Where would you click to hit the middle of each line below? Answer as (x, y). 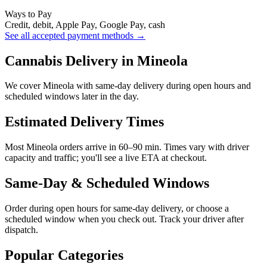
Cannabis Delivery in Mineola (96, 60)
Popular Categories (64, 255)
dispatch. (21, 230)
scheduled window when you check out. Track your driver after (124, 219)
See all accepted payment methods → (75, 35)
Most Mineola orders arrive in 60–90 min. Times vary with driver (127, 147)
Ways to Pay (28, 14)
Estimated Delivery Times (84, 122)
